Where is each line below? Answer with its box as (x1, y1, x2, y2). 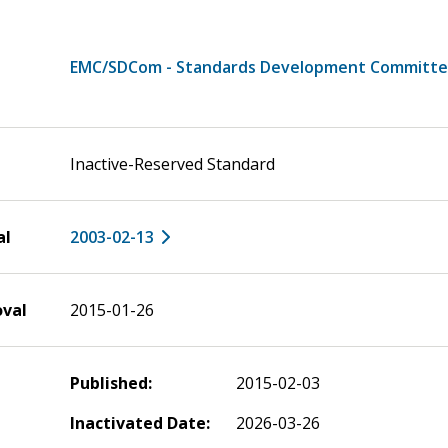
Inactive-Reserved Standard (70, 153, 275, 175)
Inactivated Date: (70, 412, 210, 434)
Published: (70, 372, 152, 394)
